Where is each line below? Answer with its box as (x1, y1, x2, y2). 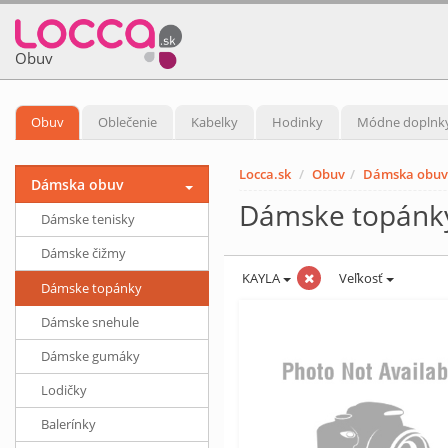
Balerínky (41, 415, 96, 433)
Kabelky (191, 113, 238, 131)
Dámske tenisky (41, 210, 135, 228)
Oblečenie (98, 113, 157, 131)
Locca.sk (239, 165, 291, 183)
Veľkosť (336, 269, 386, 287)
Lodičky (41, 381, 87, 399)
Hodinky (272, 113, 323, 131)
